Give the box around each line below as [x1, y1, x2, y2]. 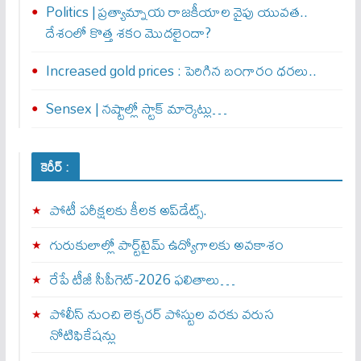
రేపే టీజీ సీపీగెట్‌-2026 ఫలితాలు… [49, 265, 235, 294]
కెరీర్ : [40, 154, 70, 180]
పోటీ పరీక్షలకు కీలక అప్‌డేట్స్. [49, 196, 207, 225]
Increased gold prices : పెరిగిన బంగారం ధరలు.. [45, 56, 317, 85]
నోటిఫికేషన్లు [49, 321, 116, 350]
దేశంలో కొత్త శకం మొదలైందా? [45, 19, 211, 48]
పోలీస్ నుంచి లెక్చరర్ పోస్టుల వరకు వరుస [49, 300, 274, 329]
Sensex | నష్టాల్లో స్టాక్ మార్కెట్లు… [45, 94, 227, 123]
